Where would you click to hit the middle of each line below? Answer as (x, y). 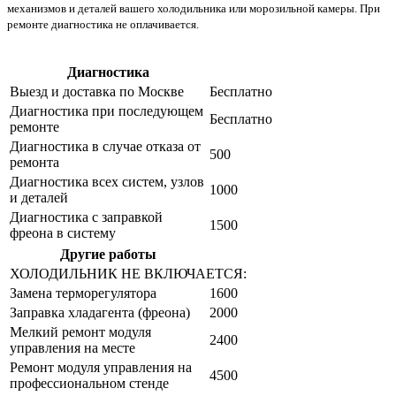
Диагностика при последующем (107, 110)
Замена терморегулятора (83, 293)
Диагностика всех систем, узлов (107, 181)
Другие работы (108, 254)
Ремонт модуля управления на (101, 367)
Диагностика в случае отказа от (105, 146)
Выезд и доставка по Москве (97, 91)
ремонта (34, 162)
